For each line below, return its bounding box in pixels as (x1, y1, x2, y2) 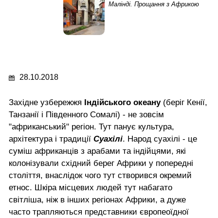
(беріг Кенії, (161, 97, 207, 107)
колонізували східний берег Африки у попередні (9, 158, 193, 168)
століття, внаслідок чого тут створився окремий (9, 170, 192, 180)
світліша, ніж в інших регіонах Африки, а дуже (9, 195, 186, 204)
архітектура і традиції (9, 134, 93, 144)
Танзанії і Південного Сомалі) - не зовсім (9, 109, 164, 119)
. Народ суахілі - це (123, 134, 197, 144)
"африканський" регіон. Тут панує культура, (9, 122, 174, 131)
